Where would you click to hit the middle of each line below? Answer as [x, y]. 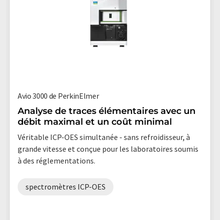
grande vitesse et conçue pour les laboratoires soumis [108, 149]
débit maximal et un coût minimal [95, 122]
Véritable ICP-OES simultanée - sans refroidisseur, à [104, 137]
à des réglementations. [56, 160]
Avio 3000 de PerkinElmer [58, 96]
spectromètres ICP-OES [66, 186]
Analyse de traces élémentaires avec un [107, 111]
